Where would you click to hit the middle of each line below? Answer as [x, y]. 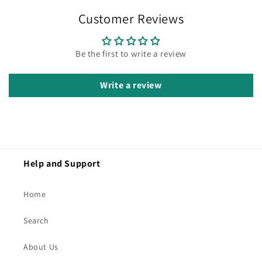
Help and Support [62, 163]
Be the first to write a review [131, 54]
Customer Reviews [131, 18]
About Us [41, 247]
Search [36, 220]
